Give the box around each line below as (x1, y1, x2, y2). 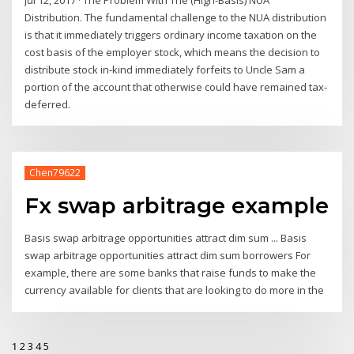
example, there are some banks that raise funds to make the (24, 265, 317, 281)
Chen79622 (28, 165, 81, 179)
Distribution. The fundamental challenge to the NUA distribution (24, 9, 327, 24)
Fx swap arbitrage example (24, 192, 330, 220)
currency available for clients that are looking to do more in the (24, 283, 325, 298)
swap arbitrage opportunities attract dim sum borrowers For (24, 248, 311, 263)
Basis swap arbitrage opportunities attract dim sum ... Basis (24, 231, 307, 246)
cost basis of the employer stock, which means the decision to (24, 44, 321, 59)
